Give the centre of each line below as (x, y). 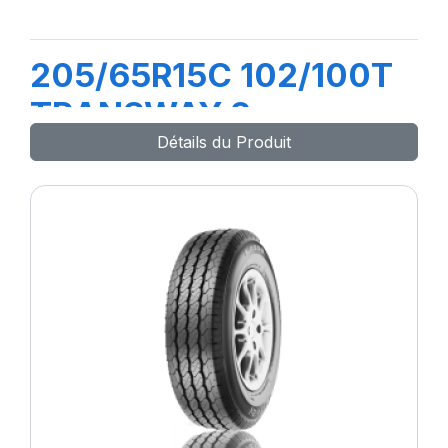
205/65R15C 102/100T (211, 75)
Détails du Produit (224, 142)
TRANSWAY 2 (140, 114)
